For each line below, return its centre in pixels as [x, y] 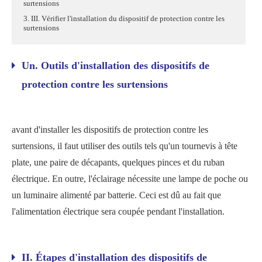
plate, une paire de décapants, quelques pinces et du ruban [118, 162]
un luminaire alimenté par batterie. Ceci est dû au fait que [116, 195]
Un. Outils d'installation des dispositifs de [116, 65]
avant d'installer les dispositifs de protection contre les [110, 130]
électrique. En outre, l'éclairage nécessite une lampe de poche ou [130, 179]
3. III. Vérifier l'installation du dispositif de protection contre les [124, 18]
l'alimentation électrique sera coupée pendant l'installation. [118, 211]
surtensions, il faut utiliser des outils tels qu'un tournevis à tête [125, 146]
